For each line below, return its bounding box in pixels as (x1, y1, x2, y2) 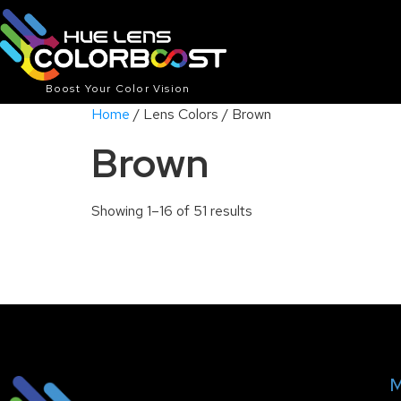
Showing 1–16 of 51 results (91, 201, 252, 220)
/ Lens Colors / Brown (130, 105, 271, 124)
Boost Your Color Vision (45, 81, 191, 96)
